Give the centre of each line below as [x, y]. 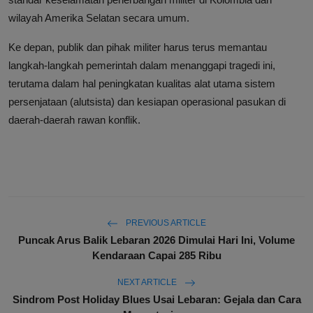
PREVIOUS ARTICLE [165, 223]
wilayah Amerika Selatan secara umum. [99, 18]
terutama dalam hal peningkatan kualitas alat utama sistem [142, 84]
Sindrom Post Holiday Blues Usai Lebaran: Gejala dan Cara [156, 300]
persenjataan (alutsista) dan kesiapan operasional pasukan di [147, 102]
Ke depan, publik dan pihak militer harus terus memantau [138, 48]
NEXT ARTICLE [148, 283]
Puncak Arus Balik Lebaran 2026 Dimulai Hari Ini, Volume [156, 240]
